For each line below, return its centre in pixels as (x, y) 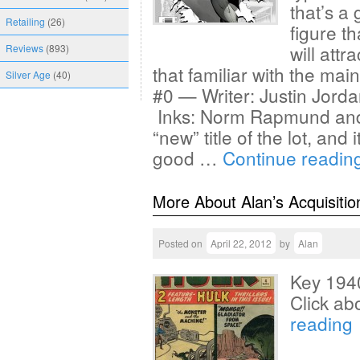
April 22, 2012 (241, 243)
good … (188, 157)
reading (324, 323)
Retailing (25, 21)
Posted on (180, 243)
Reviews (25, 48)
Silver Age (28, 74)
